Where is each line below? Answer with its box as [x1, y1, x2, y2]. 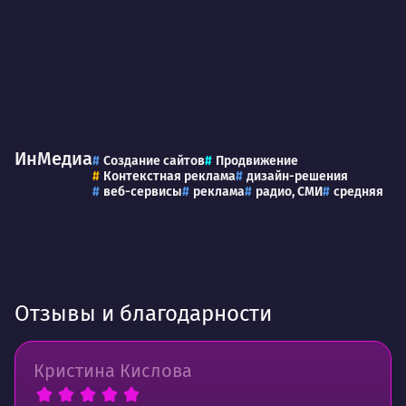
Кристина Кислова [34, 360, 192, 382]
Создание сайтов [103, 153, 205, 169]
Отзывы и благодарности [14, 301, 272, 327]
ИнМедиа [14, 148, 92, 170]
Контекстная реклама [103, 169, 236, 185]
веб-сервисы [103, 184, 182, 200]
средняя [333, 184, 383, 200]
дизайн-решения [246, 169, 348, 185]
